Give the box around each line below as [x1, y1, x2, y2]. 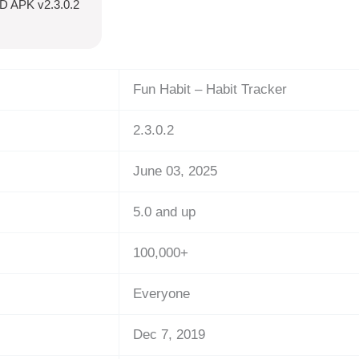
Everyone [132, 286, 190, 302]
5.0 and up [132, 204, 196, 220]
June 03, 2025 [132, 163, 217, 179]
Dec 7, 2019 [132, 327, 205, 343]
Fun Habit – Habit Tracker [132, 82, 287, 98]
